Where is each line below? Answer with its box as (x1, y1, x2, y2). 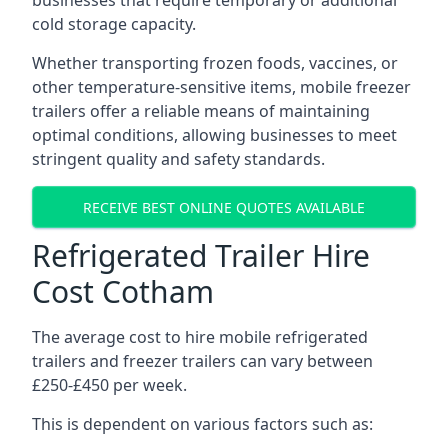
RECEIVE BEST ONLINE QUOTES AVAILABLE (83, 197, 365, 217)
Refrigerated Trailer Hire (32, 235, 370, 276)
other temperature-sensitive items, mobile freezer (32, 76, 411, 98)
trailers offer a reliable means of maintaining (32, 100, 370, 122)
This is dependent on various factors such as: (32, 413, 373, 435)
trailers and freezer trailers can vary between (32, 350, 373, 372)
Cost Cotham (32, 271, 214, 312)
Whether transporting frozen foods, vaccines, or (32, 52, 398, 74)
